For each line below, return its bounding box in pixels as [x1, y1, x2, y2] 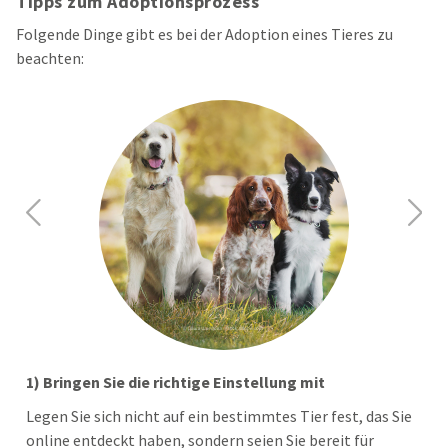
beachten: [16, 48, 87, 69]
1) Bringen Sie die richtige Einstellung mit [26, 372, 325, 393]
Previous [31, 211, 88, 232]
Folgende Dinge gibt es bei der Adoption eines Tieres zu [16, 24, 393, 45]
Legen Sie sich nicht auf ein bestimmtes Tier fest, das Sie [26, 406, 412, 427]
